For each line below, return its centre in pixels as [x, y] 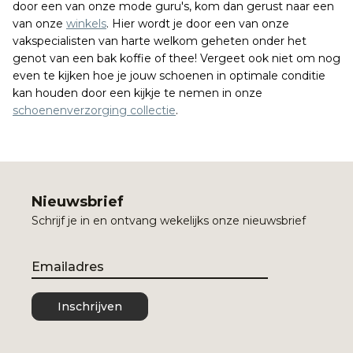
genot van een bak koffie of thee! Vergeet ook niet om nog [176, 58]
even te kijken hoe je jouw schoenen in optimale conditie [169, 76]
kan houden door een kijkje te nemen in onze [137, 93]
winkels [86, 24]
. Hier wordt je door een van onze [198, 24]
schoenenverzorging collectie [94, 110]
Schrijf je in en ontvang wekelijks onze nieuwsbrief [169, 221]
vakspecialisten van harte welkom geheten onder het [160, 41]
